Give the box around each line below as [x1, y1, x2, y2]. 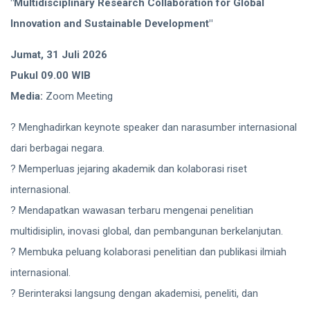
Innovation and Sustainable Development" [10, 17, 212, 30]
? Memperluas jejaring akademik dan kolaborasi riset [10, 163, 247, 176]
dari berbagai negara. [10, 142, 104, 155]
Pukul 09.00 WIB [10, 69, 91, 82]
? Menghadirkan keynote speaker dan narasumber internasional [10, 121, 297, 134]
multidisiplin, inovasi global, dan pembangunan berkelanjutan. [10, 225, 283, 238]
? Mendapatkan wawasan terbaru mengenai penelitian [10, 204, 253, 217]
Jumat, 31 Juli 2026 [10, 48, 107, 62]
